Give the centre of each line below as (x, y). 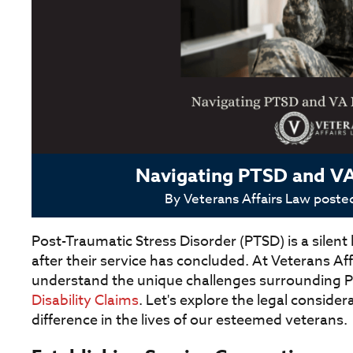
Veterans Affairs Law (247, 199)
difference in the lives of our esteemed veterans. (190, 321)
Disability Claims (85, 301)
